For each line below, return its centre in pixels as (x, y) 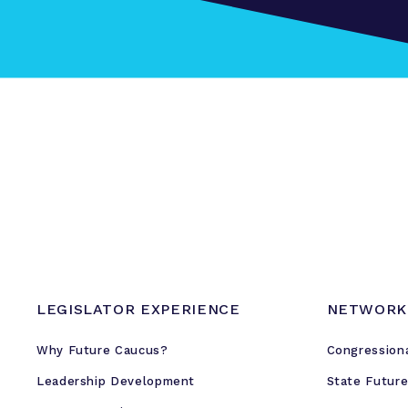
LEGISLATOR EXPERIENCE (138, 309)
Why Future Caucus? (102, 350)
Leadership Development (116, 381)
